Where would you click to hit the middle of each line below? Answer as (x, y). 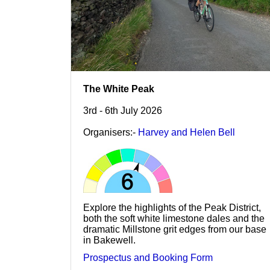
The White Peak (120, 89)
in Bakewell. (109, 240)
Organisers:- (111, 133)
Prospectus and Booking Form (148, 258)
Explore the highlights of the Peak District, (172, 208)
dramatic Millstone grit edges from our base (175, 230)
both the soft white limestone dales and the (174, 219)
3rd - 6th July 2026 (123, 111)
